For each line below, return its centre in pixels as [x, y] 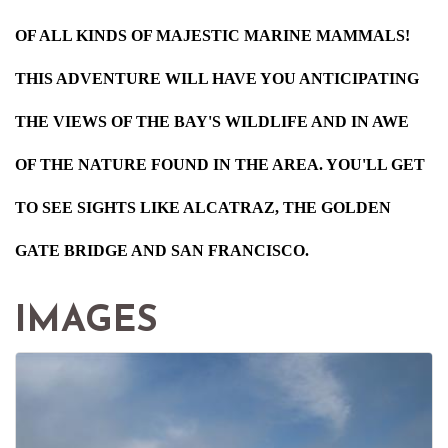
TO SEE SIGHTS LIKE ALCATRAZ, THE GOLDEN [203, 208]
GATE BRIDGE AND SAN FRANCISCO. [162, 251]
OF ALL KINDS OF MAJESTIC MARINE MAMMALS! [212, 36]
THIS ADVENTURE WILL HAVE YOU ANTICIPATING [217, 79]
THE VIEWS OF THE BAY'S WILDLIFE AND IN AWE [212, 122]
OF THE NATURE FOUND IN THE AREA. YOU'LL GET [220, 165]
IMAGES [86, 322]
